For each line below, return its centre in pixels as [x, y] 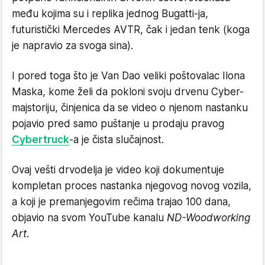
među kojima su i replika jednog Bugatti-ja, [110, 13]
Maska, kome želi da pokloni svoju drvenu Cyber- [128, 91]
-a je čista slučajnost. [117, 139]
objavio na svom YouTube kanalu [89, 217]
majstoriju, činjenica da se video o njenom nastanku [130, 107]
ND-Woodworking [209, 217]
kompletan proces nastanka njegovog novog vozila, [132, 185]
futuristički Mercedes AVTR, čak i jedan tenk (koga [131, 29]
